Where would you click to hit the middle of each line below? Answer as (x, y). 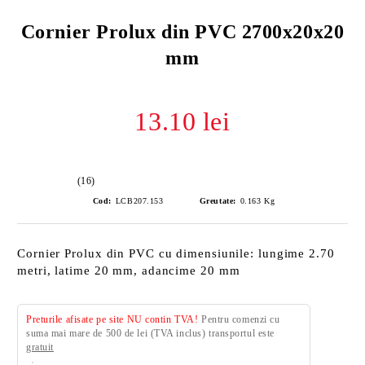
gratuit (40, 347)
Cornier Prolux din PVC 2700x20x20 (182, 32)
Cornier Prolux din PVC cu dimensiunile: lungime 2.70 (176, 253)
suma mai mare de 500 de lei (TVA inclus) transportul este (150, 333)
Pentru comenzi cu (239, 319)
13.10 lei (182, 121)
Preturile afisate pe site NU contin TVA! (112, 319)
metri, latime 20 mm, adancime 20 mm (129, 270)
